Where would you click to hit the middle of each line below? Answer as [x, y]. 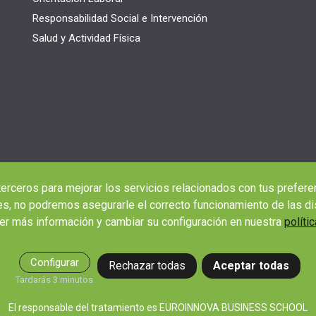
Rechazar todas [147, 265]
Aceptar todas [251, 265]
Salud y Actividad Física [86, 38]
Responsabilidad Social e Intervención [120, 18]
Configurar [54, 262]
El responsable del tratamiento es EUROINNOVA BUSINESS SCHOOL [158, 308]
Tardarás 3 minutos [55, 280]
